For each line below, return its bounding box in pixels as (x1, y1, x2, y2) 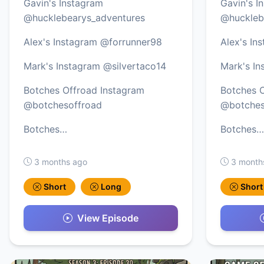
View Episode (77, 212, 138, 224)
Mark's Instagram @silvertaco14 (24, 60, 166, 72)
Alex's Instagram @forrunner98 (24, 35, 162, 48)
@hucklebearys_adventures (24, 11, 145, 24)
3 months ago (34, 156, 87, 167)
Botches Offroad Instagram (24, 84, 144, 96)
